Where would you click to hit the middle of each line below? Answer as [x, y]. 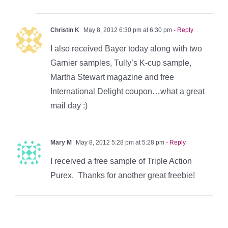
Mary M [61, 143]
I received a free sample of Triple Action [121, 161]
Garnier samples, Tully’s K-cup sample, [121, 63]
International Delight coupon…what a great [127, 92]
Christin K [65, 30]
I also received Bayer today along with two [126, 49]
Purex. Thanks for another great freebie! [123, 176]
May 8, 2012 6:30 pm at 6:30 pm [127, 30]
